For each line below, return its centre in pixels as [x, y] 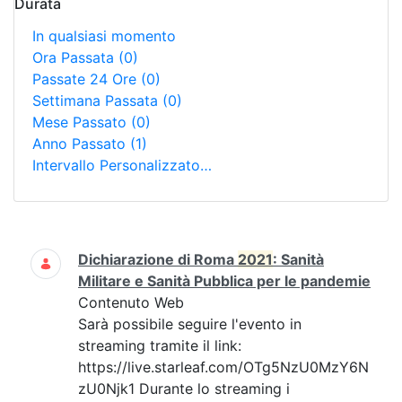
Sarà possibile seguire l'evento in [190, 324]
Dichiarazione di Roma [158, 259]
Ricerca [39, 248]
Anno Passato [81, 144]
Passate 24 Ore [87, 79]
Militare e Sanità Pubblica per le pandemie [224, 281]
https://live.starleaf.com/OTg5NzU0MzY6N [223, 367]
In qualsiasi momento [104, 36]
